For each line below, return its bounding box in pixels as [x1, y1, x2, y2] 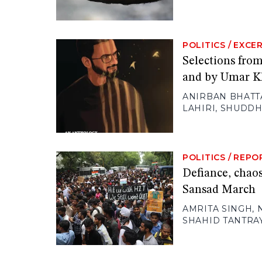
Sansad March [182, 184, 256, 196]
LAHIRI [182, 103, 216, 114]
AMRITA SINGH [182, 204, 253, 215]
